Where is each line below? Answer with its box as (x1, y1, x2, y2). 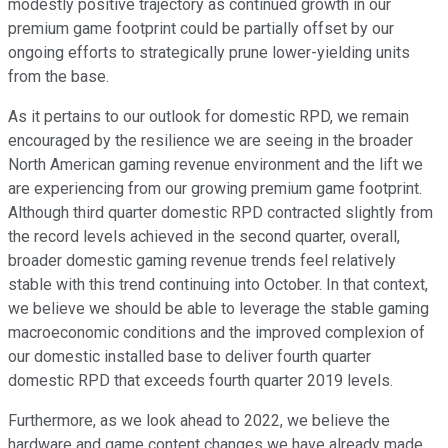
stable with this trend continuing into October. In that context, (8, 275, 428, 295)
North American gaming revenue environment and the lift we (8, 155, 423, 175)
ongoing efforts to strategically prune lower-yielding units (8, 43, 410, 63)
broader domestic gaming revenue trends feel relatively (8, 251, 396, 271)
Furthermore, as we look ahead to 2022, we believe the (8, 411, 390, 431)
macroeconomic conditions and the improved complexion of (8, 323, 425, 343)
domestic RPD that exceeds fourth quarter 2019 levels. (8, 371, 393, 391)
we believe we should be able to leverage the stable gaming (8, 299, 429, 319)
